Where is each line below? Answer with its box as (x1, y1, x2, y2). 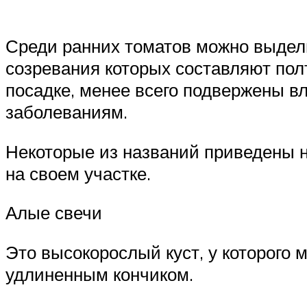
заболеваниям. (5, 101, 127, 123)
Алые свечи (5, 201, 102, 224)
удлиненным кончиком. (5, 262, 193, 285)
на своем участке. (5, 162, 151, 184)
